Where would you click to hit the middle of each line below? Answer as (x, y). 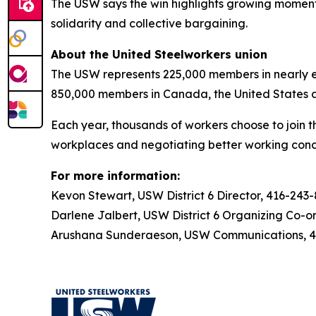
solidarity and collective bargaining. (149, 24)
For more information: (115, 176)
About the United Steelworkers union (159, 55)
